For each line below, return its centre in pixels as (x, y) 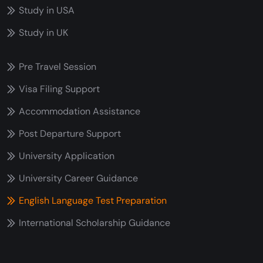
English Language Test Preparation (93, 200)
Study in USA (47, 10)
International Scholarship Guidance (95, 222)
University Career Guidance (78, 178)
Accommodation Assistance (80, 111)
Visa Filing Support (59, 89)
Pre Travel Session (58, 66)
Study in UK (43, 32)
